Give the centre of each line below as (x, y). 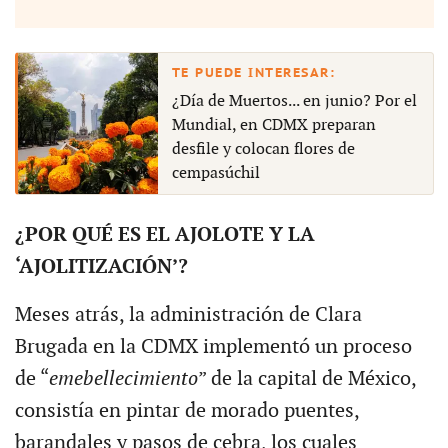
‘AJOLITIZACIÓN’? (101, 267)
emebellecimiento (123, 379)
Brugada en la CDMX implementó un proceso (213, 347)
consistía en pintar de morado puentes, (186, 411)
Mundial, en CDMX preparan (273, 126)
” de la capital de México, (306, 379)
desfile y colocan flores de (263, 150)
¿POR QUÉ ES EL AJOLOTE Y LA (164, 235)
